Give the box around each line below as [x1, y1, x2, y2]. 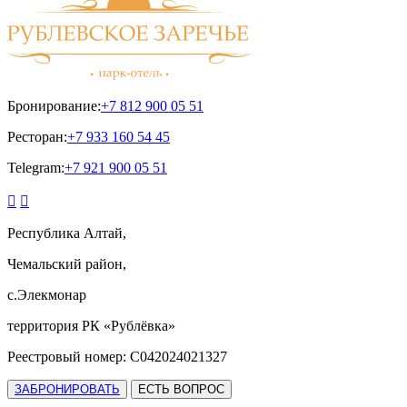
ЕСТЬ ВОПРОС [138, 382, 224, 396]
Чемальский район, [7, 255, 126, 272]
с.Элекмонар [7, 286, 86, 303]
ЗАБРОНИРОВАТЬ [15, 382, 120, 396]
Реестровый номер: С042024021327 [7, 348, 227, 364]
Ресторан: [7, 128, 67, 144]
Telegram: [7, 159, 65, 175]
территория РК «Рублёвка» [7, 317, 175, 333]
